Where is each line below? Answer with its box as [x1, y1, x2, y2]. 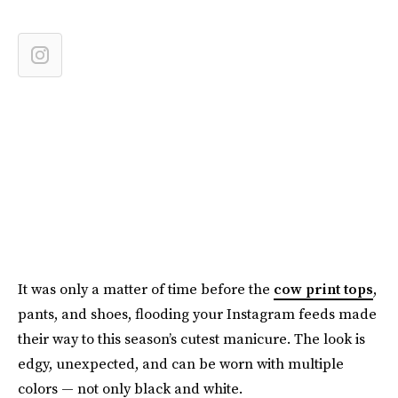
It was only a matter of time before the [18, 279, 274, 298]
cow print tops [274, 279, 373, 298]
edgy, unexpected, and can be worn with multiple [18, 354, 344, 373]
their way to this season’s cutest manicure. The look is [18, 329, 365, 348]
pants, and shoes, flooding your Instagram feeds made [18, 304, 377, 323]
